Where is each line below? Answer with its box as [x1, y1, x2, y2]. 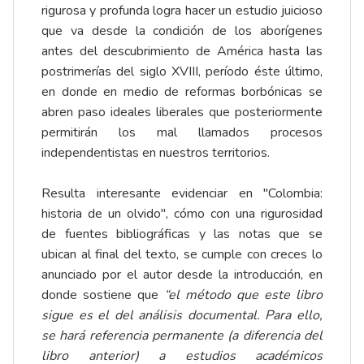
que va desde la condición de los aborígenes [41, 22, 323, 41]
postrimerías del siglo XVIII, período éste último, [41, 63, 323, 81]
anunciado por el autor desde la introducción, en [41, 266, 323, 284]
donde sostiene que [41, 286, 164, 305]
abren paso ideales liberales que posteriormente [41, 103, 323, 122]
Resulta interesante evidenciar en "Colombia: [41, 184, 323, 203]
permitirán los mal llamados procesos [41, 123, 323, 142]
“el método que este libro [164, 286, 323, 305]
